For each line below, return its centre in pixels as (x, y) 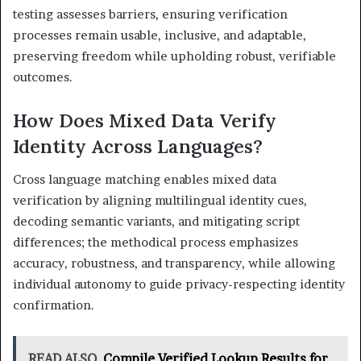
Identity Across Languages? (138, 147)
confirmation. (54, 305)
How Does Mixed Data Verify (145, 121)
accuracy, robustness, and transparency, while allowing (174, 263)
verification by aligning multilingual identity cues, (160, 200)
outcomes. (43, 77)
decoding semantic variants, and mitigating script (156, 221)
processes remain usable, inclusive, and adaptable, (160, 35)
